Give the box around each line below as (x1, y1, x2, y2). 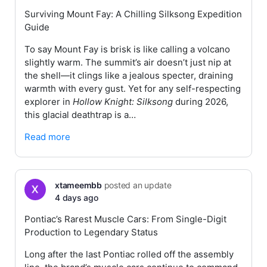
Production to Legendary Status (24, 226, 158, 238)
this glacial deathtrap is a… (24, 109, 136, 120)
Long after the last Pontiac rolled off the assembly (24, 249, 234, 260)
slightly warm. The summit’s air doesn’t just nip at (24, 57, 231, 68)
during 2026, (173, 96, 228, 107)
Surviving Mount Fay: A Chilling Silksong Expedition (24, 8, 242, 20)
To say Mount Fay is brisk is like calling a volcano (24, 44, 230, 55)
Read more (24, 131, 70, 142)
